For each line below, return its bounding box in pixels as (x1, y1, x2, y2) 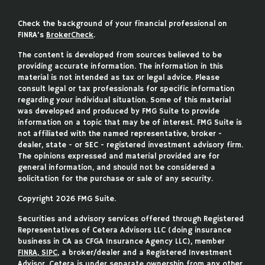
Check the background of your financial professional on (18, 18, 227, 29)
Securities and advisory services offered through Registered (18, 214, 244, 224)
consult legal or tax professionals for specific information (18, 83, 235, 94)
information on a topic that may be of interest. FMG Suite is (18, 117, 242, 128)
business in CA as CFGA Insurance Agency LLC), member (18, 236, 225, 247)
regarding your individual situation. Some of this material (18, 95, 231, 105)
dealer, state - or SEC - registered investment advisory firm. (18, 140, 243, 150)
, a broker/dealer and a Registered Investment (57, 247, 232, 258)
